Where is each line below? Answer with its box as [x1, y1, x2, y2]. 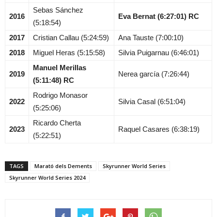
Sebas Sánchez [33, 5, 83, 14]
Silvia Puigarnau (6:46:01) [118, 48, 199, 57]
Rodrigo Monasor [33, 91, 88, 99]
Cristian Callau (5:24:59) [33, 33, 109, 42]
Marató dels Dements [34, 162, 92, 170]
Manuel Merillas [33, 63, 86, 72]
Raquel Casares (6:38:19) [118, 124, 200, 133]
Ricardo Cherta [33, 118, 81, 127]
